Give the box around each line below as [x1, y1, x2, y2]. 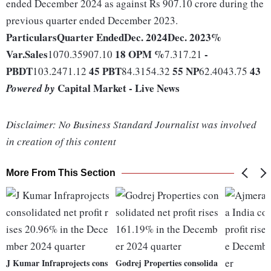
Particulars [6, 30, 57, 45]
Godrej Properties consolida [116, 256, 218, 270]
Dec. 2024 [124, 30, 168, 45]
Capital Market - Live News [55, 80, 180, 96]
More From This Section [6, 168, 116, 178]
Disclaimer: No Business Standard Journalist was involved [6, 117, 256, 132]
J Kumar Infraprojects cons [6, 256, 108, 270]
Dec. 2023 [168, 30, 211, 45]
